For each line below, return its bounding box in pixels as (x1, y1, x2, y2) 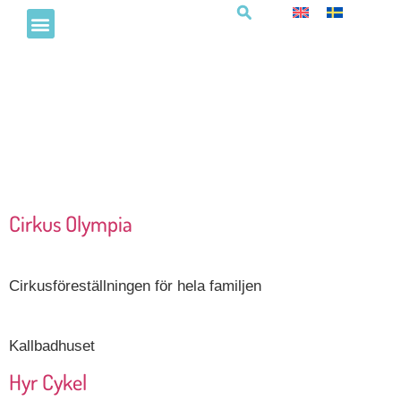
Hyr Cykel (9, 368, 87, 397)
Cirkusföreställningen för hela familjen (9, 277, 261, 294)
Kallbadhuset (9, 337, 95, 354)
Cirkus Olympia (9, 209, 132, 237)
